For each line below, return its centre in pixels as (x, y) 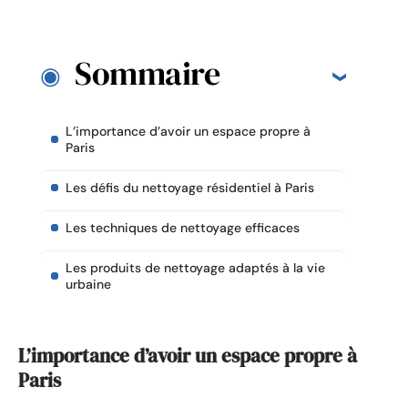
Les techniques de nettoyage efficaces (183, 228)
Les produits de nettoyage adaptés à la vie (195, 268)
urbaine (88, 285)
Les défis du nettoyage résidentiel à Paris (190, 188)
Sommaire (147, 74)
